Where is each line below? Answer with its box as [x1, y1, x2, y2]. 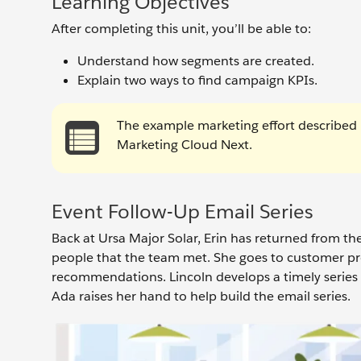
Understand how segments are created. [77, 52, 314, 69]
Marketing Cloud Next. [117, 136, 252, 153]
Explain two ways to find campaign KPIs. [77, 72, 317, 89]
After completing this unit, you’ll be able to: [52, 20, 311, 37]
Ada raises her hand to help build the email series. [52, 288, 354, 305]
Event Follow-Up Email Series [52, 199, 313, 224]
